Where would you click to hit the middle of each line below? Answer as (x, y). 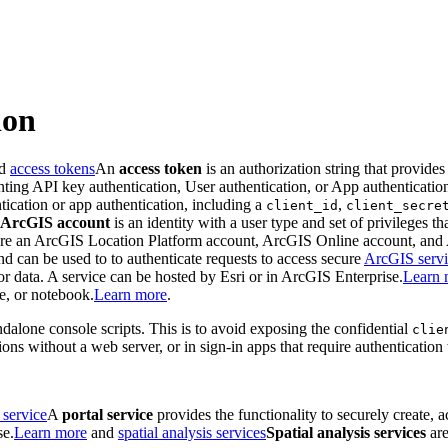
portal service (107, 415)
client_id (302, 206)
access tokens (52, 169)
